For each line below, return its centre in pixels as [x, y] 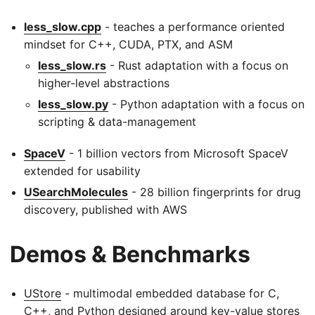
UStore [43, 293]
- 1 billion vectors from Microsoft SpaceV [177, 153]
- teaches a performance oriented [193, 26]
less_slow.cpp [63, 26]
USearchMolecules [76, 192]
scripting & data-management [117, 121]
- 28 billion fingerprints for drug [214, 192]
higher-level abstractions [104, 83]
